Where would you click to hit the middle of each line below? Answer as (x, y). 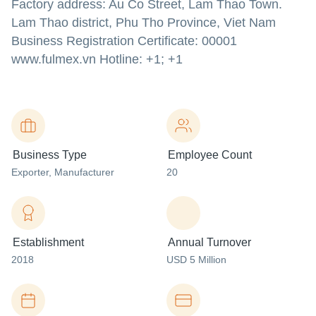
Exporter (30, 172)
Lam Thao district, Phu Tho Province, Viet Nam (144, 23)
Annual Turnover (209, 242)
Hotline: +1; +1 (139, 59)
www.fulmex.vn (54, 59)
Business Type (50, 155)
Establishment (48, 242)
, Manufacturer (81, 172)
